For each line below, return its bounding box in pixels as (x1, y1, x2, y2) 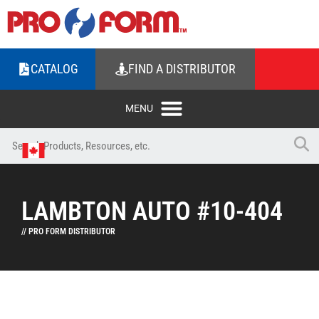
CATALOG (30, 61, 78, 76)
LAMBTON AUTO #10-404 (21, 197, 283, 226)
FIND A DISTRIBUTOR (127, 61, 236, 76)
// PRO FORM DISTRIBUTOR (21, 226, 115, 236)
